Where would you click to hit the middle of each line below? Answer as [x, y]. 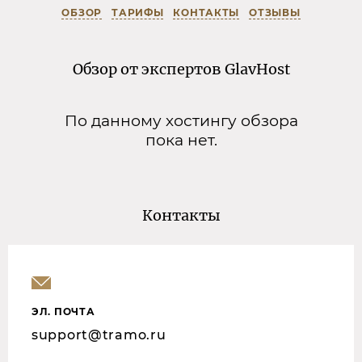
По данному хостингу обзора [181, 120]
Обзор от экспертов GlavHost [181, 69]
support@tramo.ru [99, 335]
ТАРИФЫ [138, 12]
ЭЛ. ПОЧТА [63, 311]
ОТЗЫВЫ [275, 12]
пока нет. [181, 139]
